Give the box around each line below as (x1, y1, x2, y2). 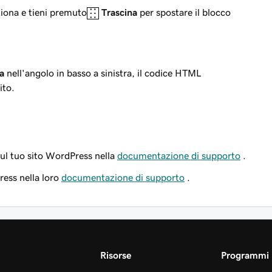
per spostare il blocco (137, 7, 231, 18)
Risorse (100, 250, 131, 260)
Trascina (101, 7, 137, 18)
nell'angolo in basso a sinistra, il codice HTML (4, 68, 202, 78)
